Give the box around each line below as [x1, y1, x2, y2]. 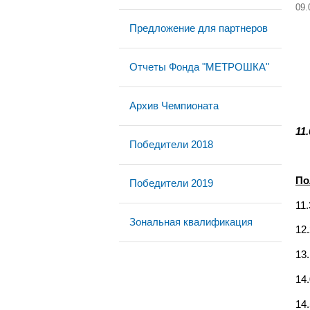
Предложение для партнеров [129, 22, 268, 34]
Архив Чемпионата [129, 100, 219, 111]
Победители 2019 [129, 177, 213, 189]
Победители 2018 [129, 138, 213, 150]
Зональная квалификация [129, 216, 253, 228]
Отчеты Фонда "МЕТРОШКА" [129, 61, 269, 73]
